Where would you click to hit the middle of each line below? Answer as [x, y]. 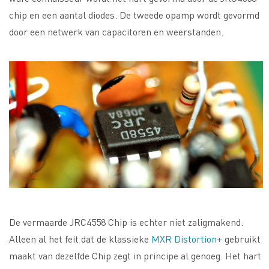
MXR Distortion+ [187, 238]
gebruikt [241, 238]
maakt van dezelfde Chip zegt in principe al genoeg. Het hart [135, 255]
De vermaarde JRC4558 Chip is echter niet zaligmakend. [126, 222]
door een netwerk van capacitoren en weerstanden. [116, 31]
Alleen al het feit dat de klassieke [80, 238]
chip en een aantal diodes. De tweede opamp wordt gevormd [134, 14]
